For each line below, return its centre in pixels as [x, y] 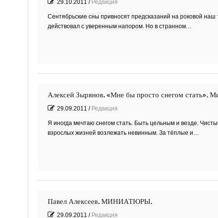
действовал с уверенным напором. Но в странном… [119, 26]
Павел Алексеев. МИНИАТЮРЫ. [100, 201]
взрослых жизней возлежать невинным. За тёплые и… [123, 133]
